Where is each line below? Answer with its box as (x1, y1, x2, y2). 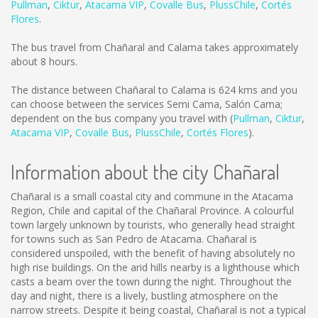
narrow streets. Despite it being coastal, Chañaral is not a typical (11, 303, 306, 317)
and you (258, 83, 297, 97)
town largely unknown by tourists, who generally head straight (11, 218, 295, 231)
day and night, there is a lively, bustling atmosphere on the (11, 289, 278, 302)
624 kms (219, 83, 258, 97)
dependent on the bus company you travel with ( (11, 111, 233, 125)
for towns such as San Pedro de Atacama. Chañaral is (11, 232, 257, 246)
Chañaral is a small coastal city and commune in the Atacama (11, 190, 293, 203)
